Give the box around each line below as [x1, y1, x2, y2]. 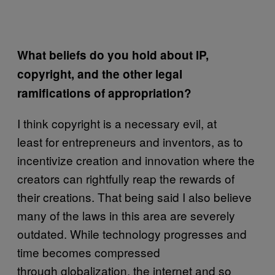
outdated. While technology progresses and [17, 225, 247, 242]
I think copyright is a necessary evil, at [17, 114, 217, 131]
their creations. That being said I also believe [17, 188, 252, 205]
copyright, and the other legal [17, 65, 182, 82]
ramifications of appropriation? [17, 84, 192, 101]
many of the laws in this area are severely [17, 206, 235, 223]
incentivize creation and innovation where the [17, 151, 255, 168]
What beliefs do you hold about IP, [17, 46, 209, 63]
